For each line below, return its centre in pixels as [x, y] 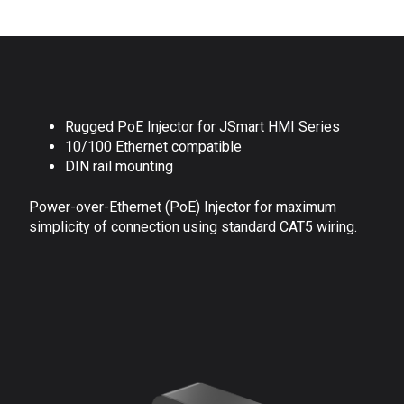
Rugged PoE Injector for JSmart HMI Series [202, 127]
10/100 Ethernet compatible [153, 147]
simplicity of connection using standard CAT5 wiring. [193, 226]
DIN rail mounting [119, 167]
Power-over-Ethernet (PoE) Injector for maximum [183, 207]
